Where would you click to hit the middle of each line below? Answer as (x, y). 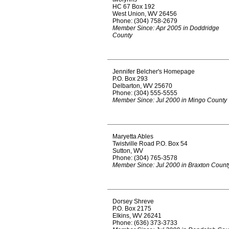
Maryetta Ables (133, 136)
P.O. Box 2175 (132, 209)
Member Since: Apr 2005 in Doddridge (166, 28)
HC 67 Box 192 (134, 7)
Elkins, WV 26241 (137, 216)
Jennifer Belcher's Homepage (154, 72)
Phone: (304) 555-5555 (145, 93)
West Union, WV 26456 (145, 14)
